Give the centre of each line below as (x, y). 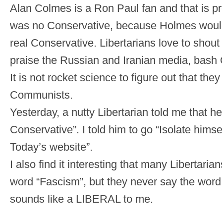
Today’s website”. (51, 147)
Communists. (41, 95)
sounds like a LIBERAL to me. (82, 199)
